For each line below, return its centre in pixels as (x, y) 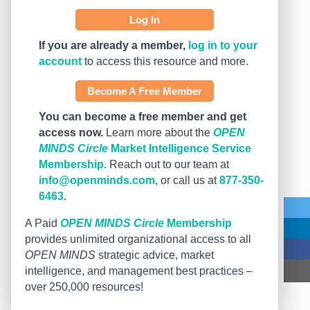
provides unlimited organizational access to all (138, 239)
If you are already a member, (112, 46)
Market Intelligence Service (180, 149)
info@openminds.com (97, 181)
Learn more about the (158, 133)
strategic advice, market (155, 255)
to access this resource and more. (165, 62)
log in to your (223, 46)
